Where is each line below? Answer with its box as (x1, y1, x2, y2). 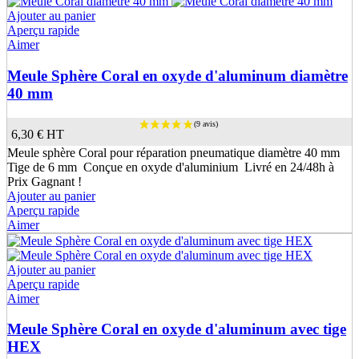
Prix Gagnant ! (7, 174, 82, 188)
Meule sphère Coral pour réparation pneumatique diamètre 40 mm (7, 145, 340, 159)
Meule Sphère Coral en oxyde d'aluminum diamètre (7, 67, 348, 85)
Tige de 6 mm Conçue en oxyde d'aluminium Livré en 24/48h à (7, 159, 334, 174)
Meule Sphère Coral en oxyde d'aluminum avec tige (7, 321, 346, 338)
